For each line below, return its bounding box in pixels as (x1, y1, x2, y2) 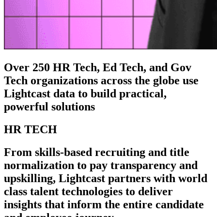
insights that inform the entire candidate (4, 198, 204, 211)
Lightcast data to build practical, (4, 87, 167, 100)
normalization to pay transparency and (4, 158, 198, 171)
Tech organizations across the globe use (4, 74, 199, 87)
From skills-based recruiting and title (4, 145, 189, 158)
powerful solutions (4, 100, 95, 113)
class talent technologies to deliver (4, 185, 173, 198)
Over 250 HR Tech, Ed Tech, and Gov (4, 61, 191, 74)
